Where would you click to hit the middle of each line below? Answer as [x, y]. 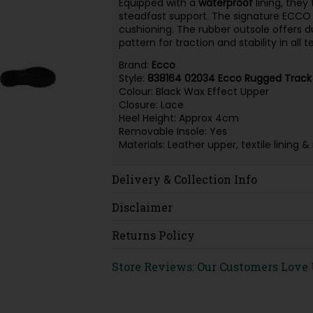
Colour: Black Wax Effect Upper [194, 91]
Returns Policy [153, 235]
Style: [133, 78]
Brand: [135, 65]
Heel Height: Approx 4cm [179, 118]
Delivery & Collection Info [184, 179]
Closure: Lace [151, 104]
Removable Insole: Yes [173, 131]
